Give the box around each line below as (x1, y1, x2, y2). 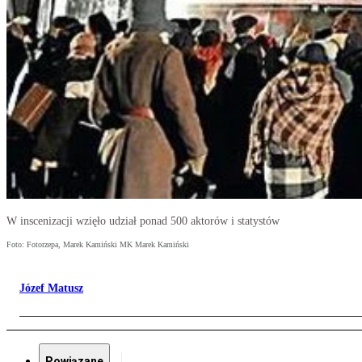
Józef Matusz (19, 282, 83, 295)
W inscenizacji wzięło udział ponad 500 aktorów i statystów (6, 215, 280, 228)
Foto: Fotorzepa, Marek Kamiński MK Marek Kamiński (6, 240, 189, 250)
